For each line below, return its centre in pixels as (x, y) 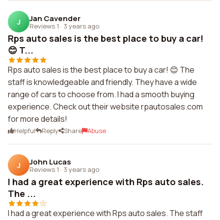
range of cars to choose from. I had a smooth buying (101, 94)
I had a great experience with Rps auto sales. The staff (105, 213)
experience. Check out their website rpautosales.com (105, 107)
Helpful (25, 131)
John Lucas (50, 162)
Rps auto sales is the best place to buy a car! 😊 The (101, 70)
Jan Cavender (55, 18)
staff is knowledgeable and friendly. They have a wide (102, 82)
